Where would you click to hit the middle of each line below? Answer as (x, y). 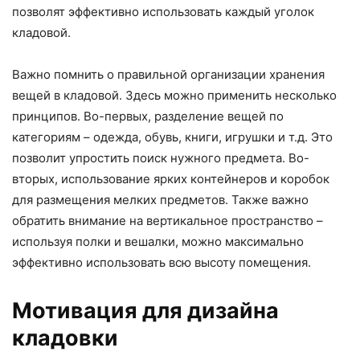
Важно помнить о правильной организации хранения (168, 75)
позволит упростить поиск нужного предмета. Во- (161, 158)
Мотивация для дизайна (145, 311)
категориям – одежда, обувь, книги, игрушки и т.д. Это (172, 137)
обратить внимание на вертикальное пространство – (168, 221)
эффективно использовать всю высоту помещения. (162, 263)
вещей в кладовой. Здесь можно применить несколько (174, 96)
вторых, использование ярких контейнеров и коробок (171, 179)
